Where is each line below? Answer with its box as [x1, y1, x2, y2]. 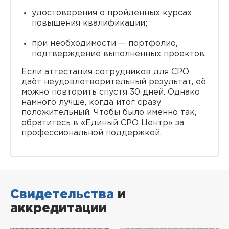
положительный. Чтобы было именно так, [21, 109, 196, 117]
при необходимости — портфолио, [32, 40, 177, 48]
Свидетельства [10, 189, 114, 200]
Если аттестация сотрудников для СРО [21, 68, 189, 76]
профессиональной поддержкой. [21, 129, 162, 137]
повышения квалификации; [32, 19, 147, 27]
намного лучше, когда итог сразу [21, 99, 161, 106]
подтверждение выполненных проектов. [32, 50, 206, 58]
